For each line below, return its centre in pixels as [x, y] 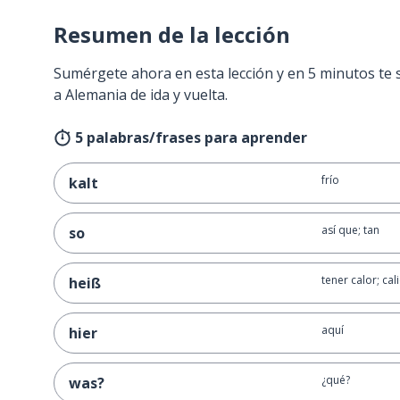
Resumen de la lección [172, 34]
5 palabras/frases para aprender [191, 137]
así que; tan [350, 230]
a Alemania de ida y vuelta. [141, 95]
